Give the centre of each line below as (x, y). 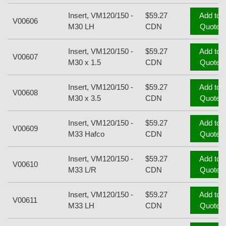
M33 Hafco (86, 134)
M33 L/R (82, 170)
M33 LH (81, 206)
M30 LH (81, 27)
